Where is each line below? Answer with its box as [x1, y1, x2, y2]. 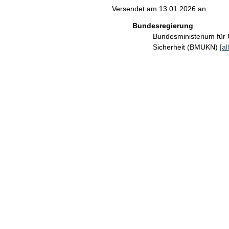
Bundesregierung [132, 21, 193, 30]
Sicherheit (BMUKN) [152, 43, 220, 51]
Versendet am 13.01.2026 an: [111, 5, 208, 13]
